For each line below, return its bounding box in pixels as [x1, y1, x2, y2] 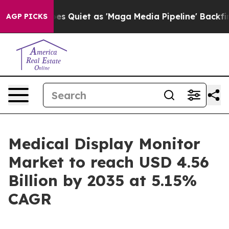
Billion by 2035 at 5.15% [8, 171, 197, 190]
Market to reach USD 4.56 [8, 152, 209, 172]
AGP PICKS [6, 12, 48, 21]
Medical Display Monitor [8, 134, 200, 153]
